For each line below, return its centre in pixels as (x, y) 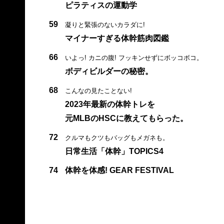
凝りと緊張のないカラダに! (105, 24)
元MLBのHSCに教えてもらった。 (126, 118)
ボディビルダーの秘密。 (109, 71)
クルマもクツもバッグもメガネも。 (117, 137)
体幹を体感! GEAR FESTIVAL (119, 170)
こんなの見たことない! (98, 90)
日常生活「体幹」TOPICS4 (114, 151)
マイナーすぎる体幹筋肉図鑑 (117, 38)
